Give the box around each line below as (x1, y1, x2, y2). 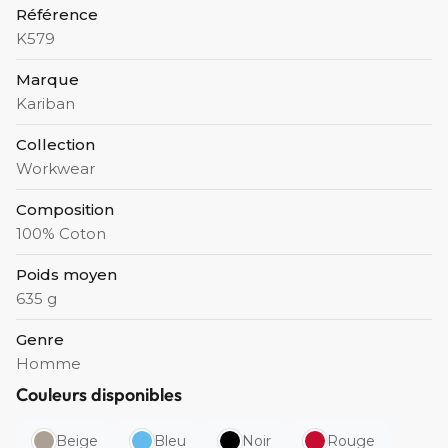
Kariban (16, 94, 75, 114)
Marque (16, 70, 79, 90)
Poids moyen (16, 265, 117, 285)
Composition (16, 200, 114, 220)
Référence (16, 5, 98, 25)
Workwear (16, 159, 95, 179)
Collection (16, 135, 95, 155)
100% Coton (16, 224, 106, 244)
